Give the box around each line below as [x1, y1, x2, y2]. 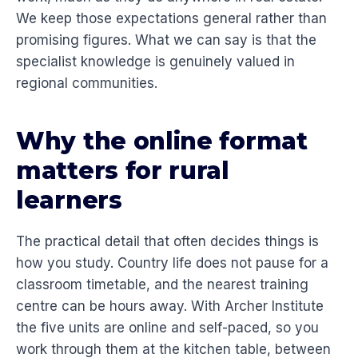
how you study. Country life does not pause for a [16, 255, 328, 272]
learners [16, 185, 122, 216]
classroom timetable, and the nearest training [16, 276, 308, 293]
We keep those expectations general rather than [16, 10, 327, 27]
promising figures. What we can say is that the [16, 32, 316, 49]
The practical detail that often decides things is [16, 233, 319, 250]
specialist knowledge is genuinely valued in [16, 54, 295, 70]
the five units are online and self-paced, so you [16, 320, 319, 336]
